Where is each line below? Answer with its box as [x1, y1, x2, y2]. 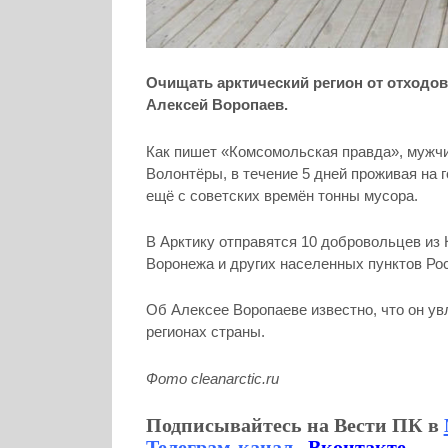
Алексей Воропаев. [145, 96, 288, 114]
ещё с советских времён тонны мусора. [145, 186, 418, 204]
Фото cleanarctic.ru [145, 369, 279, 387]
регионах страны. [145, 323, 265, 341]
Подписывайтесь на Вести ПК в [145, 414, 444, 437]
